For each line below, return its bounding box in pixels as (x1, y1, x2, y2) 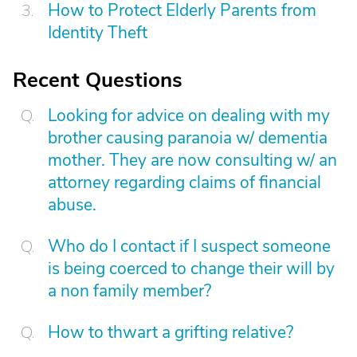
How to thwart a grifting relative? (48, 321, 293, 343)
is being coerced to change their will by (48, 257, 335, 280)
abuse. (48, 194, 96, 216)
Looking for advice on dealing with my (48, 104, 330, 127)
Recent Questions (13, 66, 182, 94)
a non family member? (48, 280, 211, 302)
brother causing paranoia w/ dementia (48, 127, 328, 149)
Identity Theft (48, 22, 147, 44)
